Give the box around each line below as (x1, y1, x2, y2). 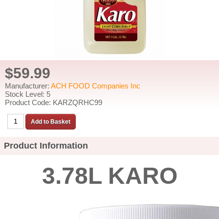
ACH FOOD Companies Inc (51, 82, 140, 90)
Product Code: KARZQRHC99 (5, 98, 102, 107)
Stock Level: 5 (5, 90, 50, 98)
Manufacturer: (5, 82, 51, 90)
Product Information (4, 141, 88, 151)
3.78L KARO (42, 163, 177, 189)
